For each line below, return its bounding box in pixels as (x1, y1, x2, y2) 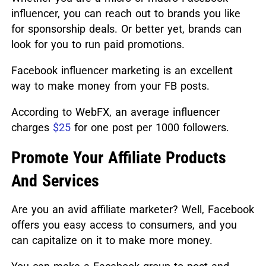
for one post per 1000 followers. (70, 121, 229, 134)
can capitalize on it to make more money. (11, 233, 213, 246)
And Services (11, 170, 99, 191)
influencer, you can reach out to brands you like (11, 7, 240, 20)
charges (11, 121, 53, 134)
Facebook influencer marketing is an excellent (11, 64, 233, 77)
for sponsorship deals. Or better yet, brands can (11, 22, 242, 35)
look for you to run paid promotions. (11, 37, 185, 50)
